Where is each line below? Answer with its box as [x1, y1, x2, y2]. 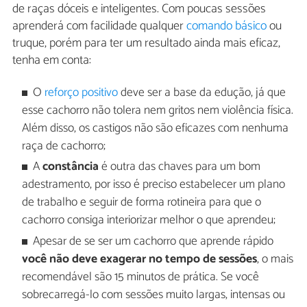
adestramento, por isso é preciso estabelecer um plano [21, 175, 285, 195]
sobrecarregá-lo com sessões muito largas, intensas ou [21, 284, 285, 305]
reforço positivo [45, 83, 119, 103]
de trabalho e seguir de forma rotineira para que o [21, 193, 261, 213]
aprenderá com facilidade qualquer [12, 15, 186, 36]
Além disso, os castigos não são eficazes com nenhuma [21, 119, 288, 138]
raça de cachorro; [21, 136, 106, 156]
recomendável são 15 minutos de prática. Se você [21, 267, 259, 287]
